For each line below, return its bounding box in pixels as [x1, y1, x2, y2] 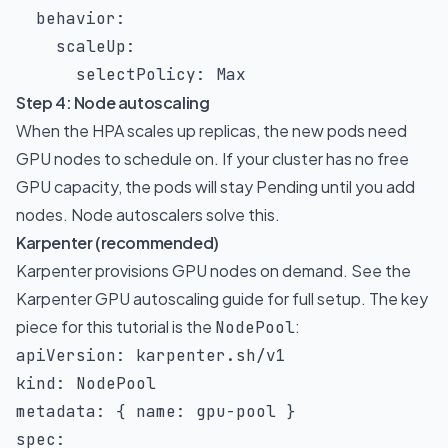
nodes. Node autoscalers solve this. [16, 204, 280, 225]
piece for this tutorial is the [16, 316, 215, 337]
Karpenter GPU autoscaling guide [16, 288, 264, 309]
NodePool [215, 317, 295, 338]
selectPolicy [76, 64, 196, 85]
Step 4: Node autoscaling [16, 92, 210, 113]
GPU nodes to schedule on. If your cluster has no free [16, 148, 409, 169]
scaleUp [56, 36, 126, 57]
